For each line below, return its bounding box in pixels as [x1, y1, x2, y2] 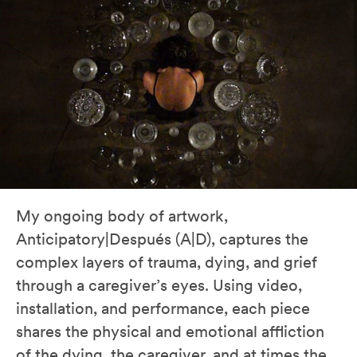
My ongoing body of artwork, [16, 206, 228, 226]
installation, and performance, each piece [16, 299, 310, 319]
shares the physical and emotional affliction [16, 322, 324, 342]
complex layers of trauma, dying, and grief [16, 253, 317, 273]
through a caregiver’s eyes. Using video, [16, 276, 302, 296]
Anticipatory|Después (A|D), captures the [16, 229, 308, 249]
